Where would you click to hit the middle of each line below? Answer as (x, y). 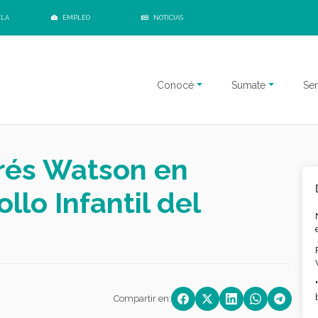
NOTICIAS (168, 17)
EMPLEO (76, 17)
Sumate (249, 85)
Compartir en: (142, 298)
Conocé (176, 85)
